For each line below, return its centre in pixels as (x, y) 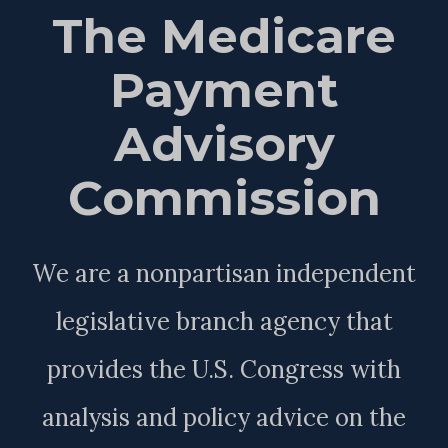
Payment (224, 89)
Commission (224, 197)
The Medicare (224, 35)
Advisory (224, 143)
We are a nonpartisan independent (224, 273)
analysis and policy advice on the (224, 417)
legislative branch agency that (224, 321)
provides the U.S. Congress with (224, 369)
